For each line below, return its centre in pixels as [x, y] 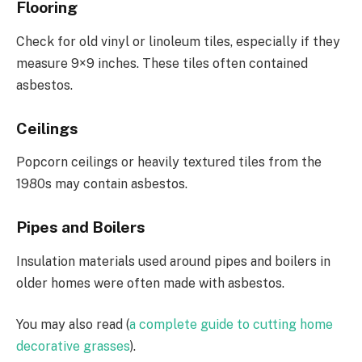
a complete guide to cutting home [231, 325]
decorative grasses [73, 347]
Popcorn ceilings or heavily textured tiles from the [169, 162]
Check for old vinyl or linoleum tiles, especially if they [178, 41]
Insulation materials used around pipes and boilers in [173, 261]
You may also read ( [73, 325]
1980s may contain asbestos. [102, 184]
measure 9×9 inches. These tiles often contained [162, 63]
